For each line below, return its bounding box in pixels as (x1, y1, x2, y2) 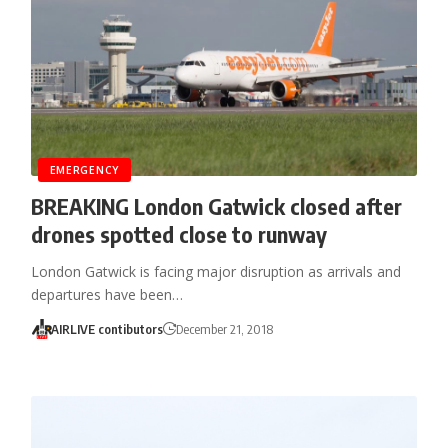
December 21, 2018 (176, 321, 274, 338)
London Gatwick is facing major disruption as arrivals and (30, 262, 401, 282)
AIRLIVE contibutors (51, 321, 164, 338)
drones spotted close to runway (30, 220, 327, 249)
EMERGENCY (49, 164, 119, 177)
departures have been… (30, 285, 183, 305)
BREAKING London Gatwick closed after (30, 192, 402, 221)
